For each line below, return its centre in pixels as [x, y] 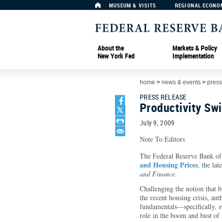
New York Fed [116, 55]
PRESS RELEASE [163, 97]
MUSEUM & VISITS [133, 5]
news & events [181, 82]
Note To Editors [162, 139]
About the [111, 48]
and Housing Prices [169, 165]
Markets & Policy [195, 48]
